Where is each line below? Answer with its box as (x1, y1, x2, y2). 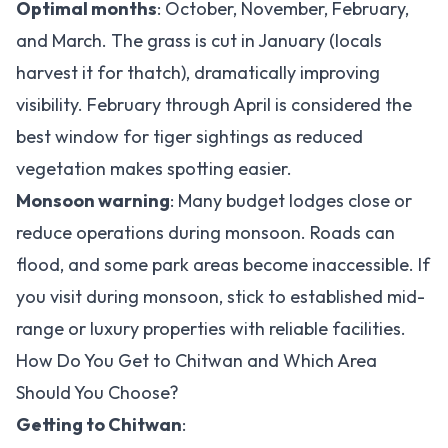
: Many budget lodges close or (170, 189, 412, 212)
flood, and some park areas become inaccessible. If (16, 253, 430, 276)
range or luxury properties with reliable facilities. (16, 317, 406, 340)
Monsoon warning (16, 189, 170, 212)
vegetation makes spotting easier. (16, 157, 292, 180)
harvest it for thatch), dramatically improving (16, 61, 380, 84)
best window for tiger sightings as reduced (16, 125, 363, 148)
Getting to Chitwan (16, 413, 182, 436)
